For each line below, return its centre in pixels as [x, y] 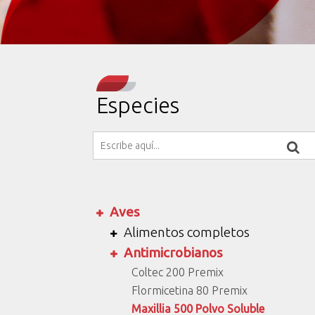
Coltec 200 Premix [178, 272]
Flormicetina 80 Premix [189, 290]
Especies [138, 105]
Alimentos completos [187, 232]
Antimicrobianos [173, 252]
